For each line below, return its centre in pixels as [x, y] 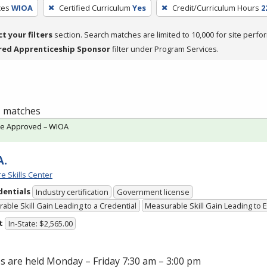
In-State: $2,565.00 [40, 224]
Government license [153, 192]
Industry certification [72, 192]
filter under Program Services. [164, 49]
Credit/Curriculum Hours [215, 7]
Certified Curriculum [94, 7]
